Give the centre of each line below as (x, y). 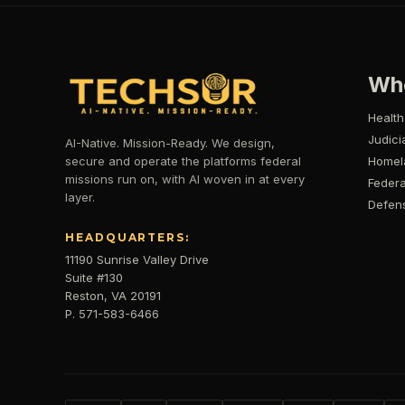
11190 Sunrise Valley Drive (137, 260)
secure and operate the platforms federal (183, 161)
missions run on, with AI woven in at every (185, 179)
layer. (80, 198)
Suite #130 (94, 278)
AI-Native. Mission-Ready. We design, (170, 143)
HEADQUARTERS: (127, 238)
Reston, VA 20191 (113, 296)
